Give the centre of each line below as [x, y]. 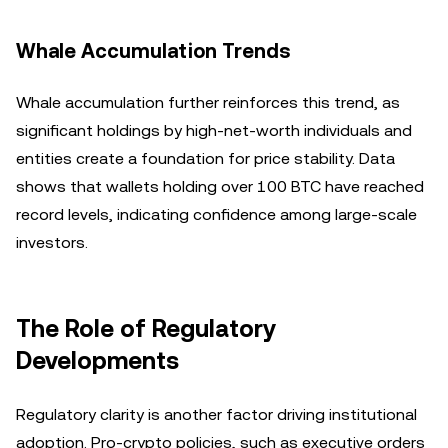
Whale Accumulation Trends [153, 51]
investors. [52, 242]
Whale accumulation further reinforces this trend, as [208, 102]
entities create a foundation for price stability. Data [205, 158]
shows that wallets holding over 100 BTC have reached [220, 186]
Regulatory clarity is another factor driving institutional [216, 414]
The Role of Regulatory [146, 329]
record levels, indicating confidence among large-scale [216, 214]
